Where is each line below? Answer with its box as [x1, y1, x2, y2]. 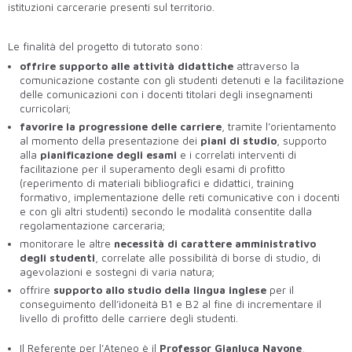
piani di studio [200, 134, 277, 147]
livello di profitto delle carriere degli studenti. [20, 311, 238, 324]
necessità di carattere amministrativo [114, 236, 316, 250]
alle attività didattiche [111, 59, 233, 72]
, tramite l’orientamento [222, 119, 336, 133]
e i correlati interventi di [177, 148, 296, 161]
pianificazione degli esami [37, 148, 177, 161]
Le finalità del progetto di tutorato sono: [8, 39, 203, 53]
